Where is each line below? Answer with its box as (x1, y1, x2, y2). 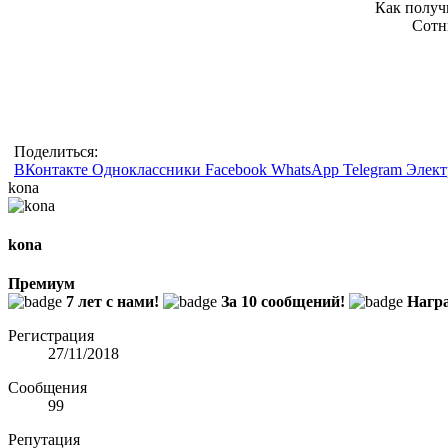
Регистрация (8, 327, 94, 345)
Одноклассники (92, 160, 201, 178)
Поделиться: (14, 142, 98, 160)
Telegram (343, 160, 402, 178)
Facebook (205, 160, 267, 178)
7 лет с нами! (66, 293, 159, 311)
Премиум (8, 275, 75, 293)
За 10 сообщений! (221, 293, 345, 311)
